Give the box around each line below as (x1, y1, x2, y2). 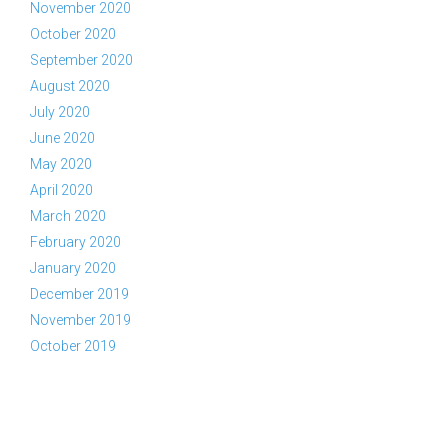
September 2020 (30, 52, 133, 68)
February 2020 (30, 234, 121, 250)
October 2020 (30, 26, 116, 42)
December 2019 (30, 286, 129, 302)
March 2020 (30, 208, 106, 224)
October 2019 (30, 338, 116, 354)
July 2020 (30, 104, 90, 120)
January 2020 (30, 260, 116, 276)
